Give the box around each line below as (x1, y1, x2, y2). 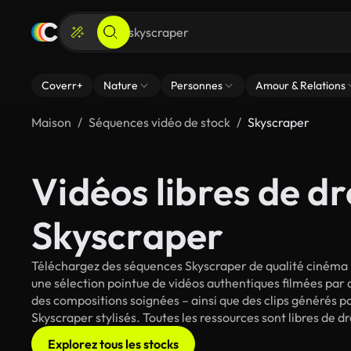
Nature (103, 78, 138, 92)
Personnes (171, 78, 223, 92)
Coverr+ (42, 78, 83, 92)
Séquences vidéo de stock (89, 114, 230, 130)
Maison (31, 114, 71, 130)
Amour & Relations (255, 78, 346, 92)
